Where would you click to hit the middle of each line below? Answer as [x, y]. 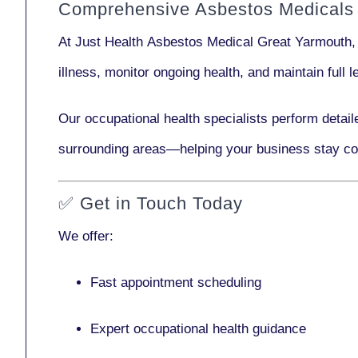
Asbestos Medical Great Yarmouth [249, 42]
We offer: [86, 236]
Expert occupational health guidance [198, 329]
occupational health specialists [176, 118]
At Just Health [103, 42]
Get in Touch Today [161, 203]
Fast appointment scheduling [176, 282]
